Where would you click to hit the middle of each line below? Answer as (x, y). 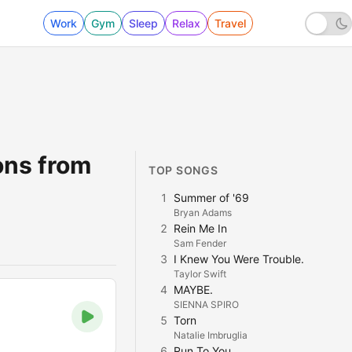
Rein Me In (200, 228)
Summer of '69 (211, 198)
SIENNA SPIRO (206, 304)
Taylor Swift (200, 274)
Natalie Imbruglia (211, 335)
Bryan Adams (203, 213)
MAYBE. (193, 290)
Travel (230, 23)
